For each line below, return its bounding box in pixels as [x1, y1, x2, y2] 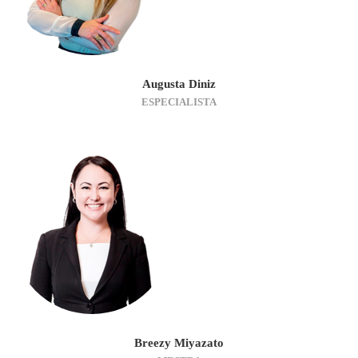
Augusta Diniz [142, 77, 216, 90]
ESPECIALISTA [141, 95, 217, 108]
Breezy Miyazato [134, 336, 224, 349]
